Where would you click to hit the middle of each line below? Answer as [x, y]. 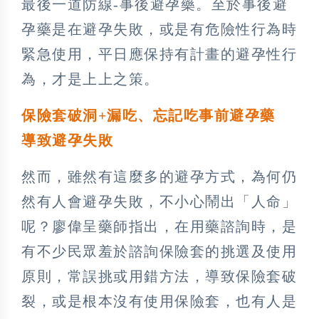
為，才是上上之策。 [90, 79]
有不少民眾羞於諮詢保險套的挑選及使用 [159, 252]
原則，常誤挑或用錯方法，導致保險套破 [159, 277]
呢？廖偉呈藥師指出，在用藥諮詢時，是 [159, 227]
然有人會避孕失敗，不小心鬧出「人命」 [159, 202]
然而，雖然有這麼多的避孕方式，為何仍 [159, 177]
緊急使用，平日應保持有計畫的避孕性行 [159, 54]
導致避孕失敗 [67, 141]
